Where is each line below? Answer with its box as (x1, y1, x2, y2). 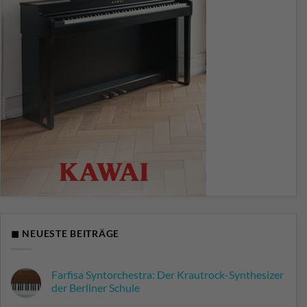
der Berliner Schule (51, 281, 140, 295)
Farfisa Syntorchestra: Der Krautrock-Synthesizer (51, 268, 284, 282)
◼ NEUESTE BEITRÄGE (11, 227, 119, 239)
